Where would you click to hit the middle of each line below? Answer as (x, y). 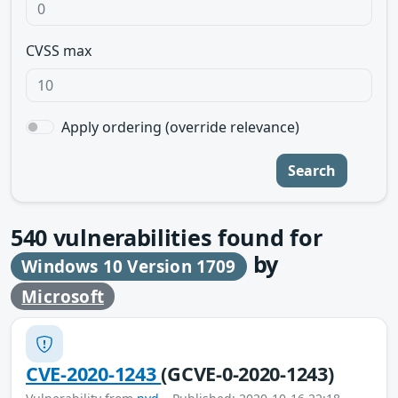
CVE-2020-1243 (94, 374)
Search (312, 171)
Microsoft (63, 296)
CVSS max (59, 51)
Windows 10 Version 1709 (129, 267)
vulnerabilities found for (185, 237)
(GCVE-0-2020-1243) (247, 374)
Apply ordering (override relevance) (180, 127)
